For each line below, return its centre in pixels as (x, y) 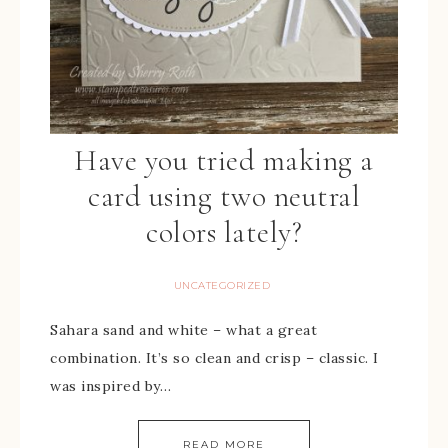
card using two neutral (224, 196)
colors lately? (224, 232)
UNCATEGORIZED (222, 285)
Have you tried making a (224, 160)
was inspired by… (110, 386)
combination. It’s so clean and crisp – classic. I (214, 358)
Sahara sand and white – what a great (183, 330)
